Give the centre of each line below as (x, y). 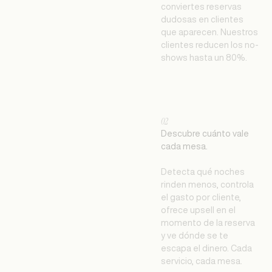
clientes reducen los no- (209, 45)
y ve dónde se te (194, 235)
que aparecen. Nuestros (209, 32)
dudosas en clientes (202, 19)
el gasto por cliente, (201, 197)
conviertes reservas (201, 6)
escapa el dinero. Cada (206, 248)
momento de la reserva (208, 223)
